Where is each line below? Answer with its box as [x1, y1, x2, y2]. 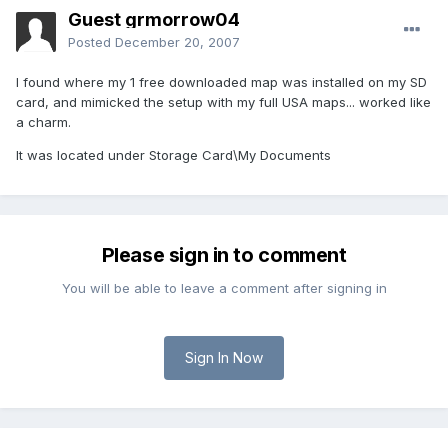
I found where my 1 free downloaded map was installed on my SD [16, 74, 427, 91]
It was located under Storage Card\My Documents [16, 147, 331, 164]
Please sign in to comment [101, 243, 347, 268]
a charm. [16, 114, 71, 131]
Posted [68, 34, 115, 51]
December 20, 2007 [115, 34, 240, 51]
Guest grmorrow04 [68, 9, 240, 31]
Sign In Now [185, 349, 263, 367]
